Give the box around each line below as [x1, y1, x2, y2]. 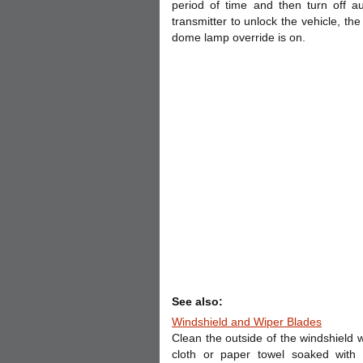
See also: [172, 295, 223, 308]
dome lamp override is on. [172, 31, 305, 44]
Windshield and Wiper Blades [172, 315, 322, 328]
